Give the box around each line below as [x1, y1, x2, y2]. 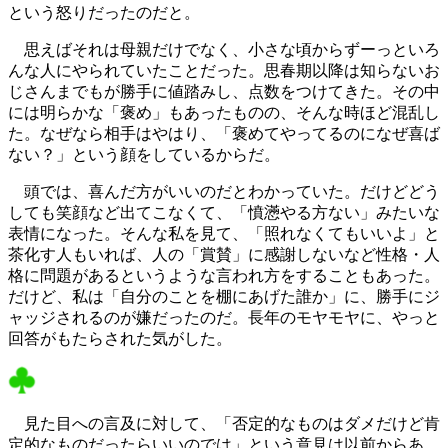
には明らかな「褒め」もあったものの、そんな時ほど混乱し [8, 104, 440, 122]
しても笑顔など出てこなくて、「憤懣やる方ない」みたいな [8, 204, 440, 222]
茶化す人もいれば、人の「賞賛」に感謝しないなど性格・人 [8, 246, 440, 264]
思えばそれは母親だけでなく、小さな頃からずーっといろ [8, 41, 440, 59]
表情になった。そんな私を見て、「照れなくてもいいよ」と [8, 225, 440, 243]
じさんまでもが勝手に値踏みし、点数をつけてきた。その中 [8, 83, 440, 101]
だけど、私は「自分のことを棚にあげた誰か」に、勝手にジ [8, 288, 440, 306]
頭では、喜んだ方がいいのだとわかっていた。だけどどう [8, 183, 440, 201]
